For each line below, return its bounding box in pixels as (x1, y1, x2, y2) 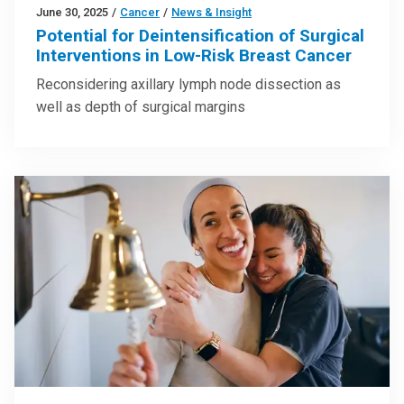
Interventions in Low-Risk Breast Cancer (36, 45, 352, 67)
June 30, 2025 (36, 5, 108, 20)
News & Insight (171, 5, 252, 20)
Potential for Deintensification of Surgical (36, 25, 364, 47)
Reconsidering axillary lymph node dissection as (36, 76, 341, 94)
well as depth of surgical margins (36, 98, 245, 116)
